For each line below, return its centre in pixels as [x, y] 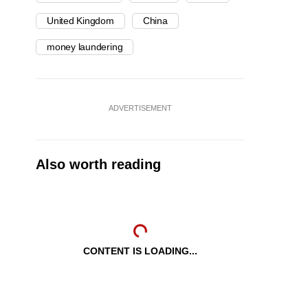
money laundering [85, 47]
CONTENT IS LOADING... [140, 251]
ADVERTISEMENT [140, 108]
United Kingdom [80, 21]
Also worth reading [98, 165]
